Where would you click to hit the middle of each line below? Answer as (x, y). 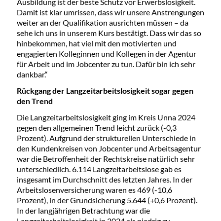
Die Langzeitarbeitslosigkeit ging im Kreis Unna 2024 (106, 117)
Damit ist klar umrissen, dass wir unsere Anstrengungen (110, 12)
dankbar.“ (32, 74)
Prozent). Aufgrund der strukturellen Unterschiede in (106, 138)
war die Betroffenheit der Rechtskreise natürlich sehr (106, 159)
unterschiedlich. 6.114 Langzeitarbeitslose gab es (99, 169)
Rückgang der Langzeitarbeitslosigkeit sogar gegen (105, 91)
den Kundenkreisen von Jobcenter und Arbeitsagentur (109, 148)
